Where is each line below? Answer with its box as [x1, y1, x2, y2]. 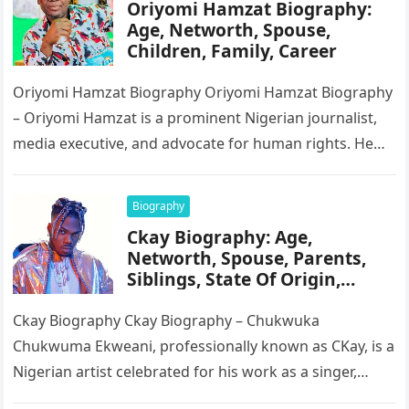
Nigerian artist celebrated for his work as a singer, [13, 362, 358, 382]
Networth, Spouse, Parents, [127, 246, 367, 270]
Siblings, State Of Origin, [127, 267, 341, 291]
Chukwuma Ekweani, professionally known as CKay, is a [13, 336, 395, 356]
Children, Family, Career [127, 38, 338, 63]
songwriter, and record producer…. [13, 387, 253, 407]
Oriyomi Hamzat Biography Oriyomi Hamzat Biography [13, 82, 393, 102]
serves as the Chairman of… [13, 159, 205, 179]
